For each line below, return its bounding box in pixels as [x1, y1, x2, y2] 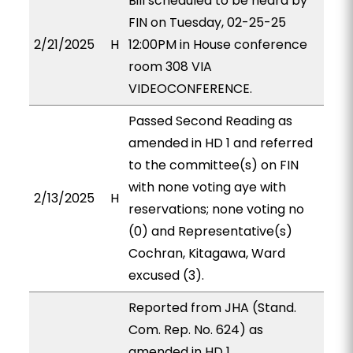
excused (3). [128, 266, 204, 284]
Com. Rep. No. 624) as [128, 321, 263, 339]
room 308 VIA [128, 58, 212, 76]
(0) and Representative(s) [128, 222, 292, 240]
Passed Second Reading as [128, 112, 292, 130]
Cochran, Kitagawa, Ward [128, 244, 285, 262]
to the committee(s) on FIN [128, 156, 299, 174]
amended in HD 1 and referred [128, 134, 313, 152]
